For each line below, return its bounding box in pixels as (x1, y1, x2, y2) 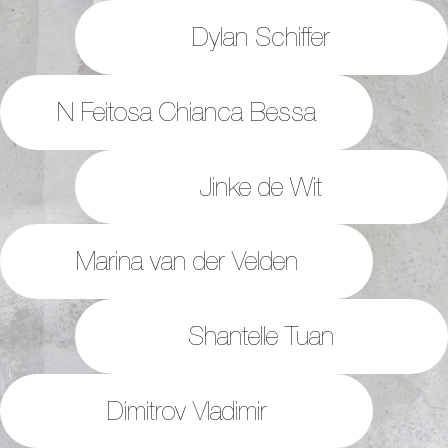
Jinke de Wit (200, 171, 323, 201)
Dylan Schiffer (192, 22, 331, 52)
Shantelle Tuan (188, 320, 335, 350)
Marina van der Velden (75, 246, 298, 276)
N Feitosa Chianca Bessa (57, 96, 317, 126)
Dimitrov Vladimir (106, 395, 267, 425)
